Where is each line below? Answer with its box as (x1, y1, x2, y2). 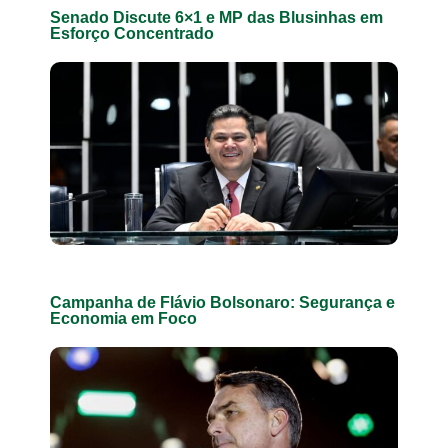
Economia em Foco (50, 309, 197, 327)
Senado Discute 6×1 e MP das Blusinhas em (50, 9, 383, 27)
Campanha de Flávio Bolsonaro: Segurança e (50, 293, 395, 311)
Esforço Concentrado (50, 25, 214, 43)
